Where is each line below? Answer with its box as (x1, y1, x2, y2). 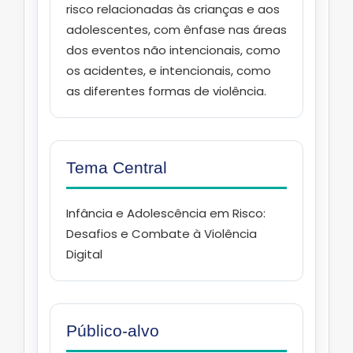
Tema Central (66, 158, 167, 177)
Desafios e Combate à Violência (66, 225, 257, 243)
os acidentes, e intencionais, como (66, 62, 271, 80)
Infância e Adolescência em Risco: (66, 205, 266, 222)
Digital (66, 246, 102, 263)
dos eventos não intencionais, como (66, 42, 281, 59)
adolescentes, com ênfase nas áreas (66, 21, 287, 39)
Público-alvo (66, 321, 159, 340)
